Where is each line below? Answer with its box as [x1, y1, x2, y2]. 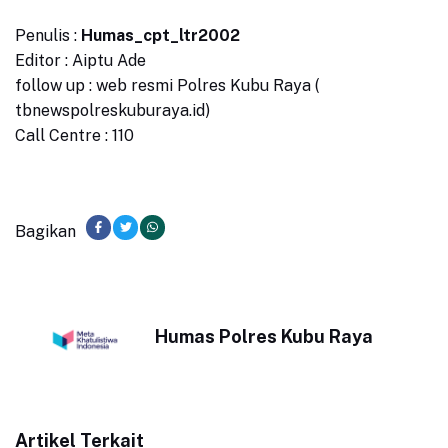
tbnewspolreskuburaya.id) [15, 101, 210, 121]
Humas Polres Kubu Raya [155, 326, 373, 348]
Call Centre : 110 [15, 126, 134, 146]
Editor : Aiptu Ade [15, 51, 146, 71]
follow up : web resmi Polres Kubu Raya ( [15, 76, 319, 96]
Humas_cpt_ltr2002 [81, 26, 240, 46]
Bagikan [15, 222, 76, 242]
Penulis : [15, 26, 81, 46]
